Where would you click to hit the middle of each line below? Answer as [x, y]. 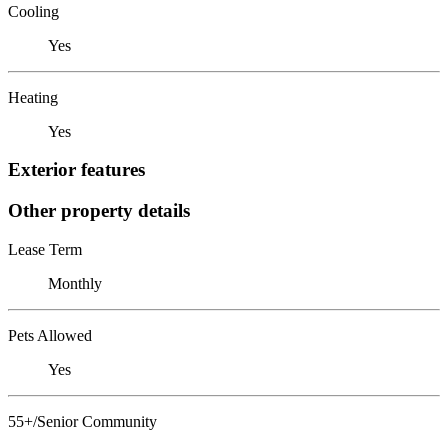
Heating [33, 97]
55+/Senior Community [82, 421]
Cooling [33, 11]
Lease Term [45, 249]
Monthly [75, 283]
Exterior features [76, 170]
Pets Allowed [50, 335]
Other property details [99, 210]
